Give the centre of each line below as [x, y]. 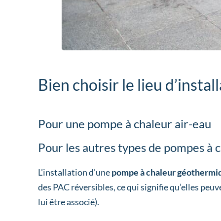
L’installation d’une [75, 172]
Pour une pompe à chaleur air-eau [125, 124]
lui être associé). [69, 202]
